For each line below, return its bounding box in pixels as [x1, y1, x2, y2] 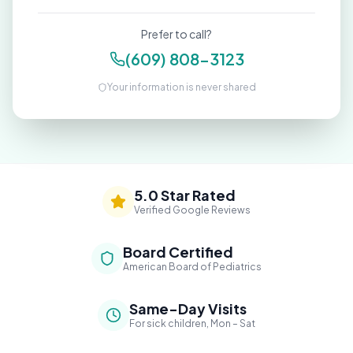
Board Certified [123, 242, 233, 261]
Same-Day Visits [129, 299, 247, 318]
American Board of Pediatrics [123, 260, 262, 273]
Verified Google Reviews [134, 203, 251, 216]
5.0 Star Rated [134, 185, 236, 204]
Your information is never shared [106, 80, 256, 93]
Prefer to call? [141, 26, 212, 41]
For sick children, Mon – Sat [129, 317, 255, 329]
